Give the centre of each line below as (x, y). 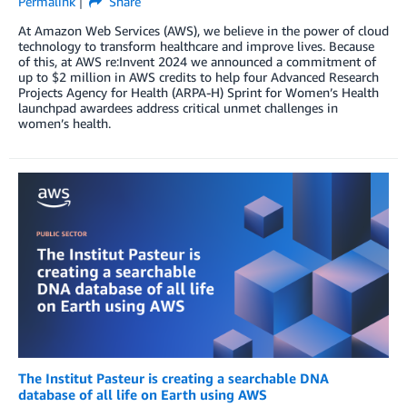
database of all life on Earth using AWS (143, 394)
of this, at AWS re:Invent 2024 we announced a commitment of (197, 62)
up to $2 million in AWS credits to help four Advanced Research (199, 77)
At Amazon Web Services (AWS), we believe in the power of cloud (203, 31)
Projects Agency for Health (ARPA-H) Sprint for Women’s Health (199, 93)
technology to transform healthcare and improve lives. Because (196, 46)
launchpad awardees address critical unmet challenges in (178, 108)
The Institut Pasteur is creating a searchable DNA (174, 377)
